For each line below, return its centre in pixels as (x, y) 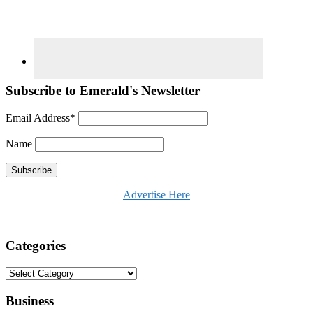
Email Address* (41, 118)
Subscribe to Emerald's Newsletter (103, 90)
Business (30, 300)
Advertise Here (156, 195)
